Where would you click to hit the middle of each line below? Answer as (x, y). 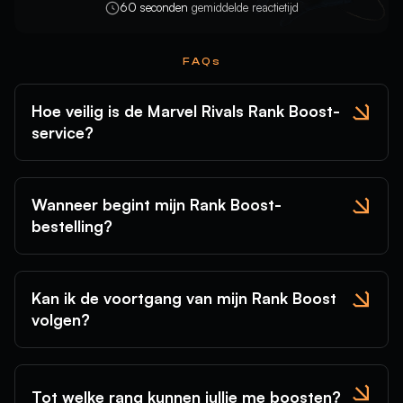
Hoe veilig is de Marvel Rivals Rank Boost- (186, 111)
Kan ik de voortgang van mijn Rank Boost (184, 298)
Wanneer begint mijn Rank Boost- (157, 205)
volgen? (61, 320)
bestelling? (72, 226)
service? (63, 133)
